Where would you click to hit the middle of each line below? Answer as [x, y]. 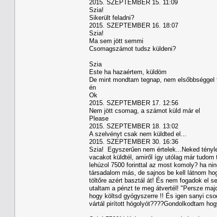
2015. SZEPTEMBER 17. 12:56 [134, 103]
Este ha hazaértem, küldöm [128, 72]
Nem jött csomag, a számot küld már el [145, 110]
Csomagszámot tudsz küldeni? [132, 48]
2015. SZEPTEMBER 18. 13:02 [134, 126]
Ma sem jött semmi [116, 41]
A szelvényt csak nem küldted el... [138, 134]
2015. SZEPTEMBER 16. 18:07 [134, 25]
